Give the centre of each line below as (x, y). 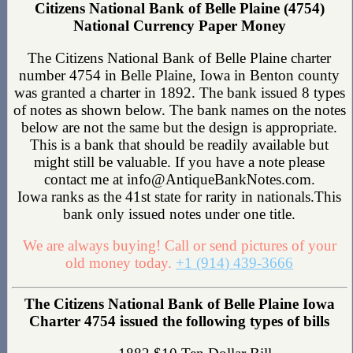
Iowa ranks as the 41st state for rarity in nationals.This (180, 196)
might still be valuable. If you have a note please (180, 162)
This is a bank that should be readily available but (180, 144)
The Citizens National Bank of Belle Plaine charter (180, 58)
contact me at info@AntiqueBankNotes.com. (179, 179)
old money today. (121, 263)
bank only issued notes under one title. (180, 214)
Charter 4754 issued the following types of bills (180, 321)
